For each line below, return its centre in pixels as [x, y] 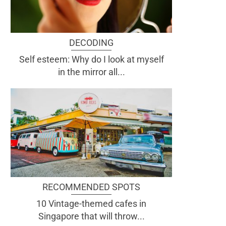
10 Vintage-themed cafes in [91, 203]
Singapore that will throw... [91, 216]
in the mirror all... [91, 72]
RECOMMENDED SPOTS [91, 187]
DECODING [91, 43]
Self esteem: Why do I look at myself [91, 60]
